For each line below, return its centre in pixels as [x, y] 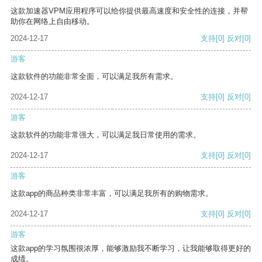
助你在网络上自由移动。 [52, 22]
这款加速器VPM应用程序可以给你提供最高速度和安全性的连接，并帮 [129, 11]
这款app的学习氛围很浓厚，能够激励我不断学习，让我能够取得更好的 [131, 249]
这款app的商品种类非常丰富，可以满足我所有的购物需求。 [112, 194]
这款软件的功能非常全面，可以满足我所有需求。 [94, 77]
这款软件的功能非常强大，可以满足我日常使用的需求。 [106, 135]
